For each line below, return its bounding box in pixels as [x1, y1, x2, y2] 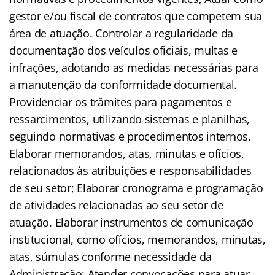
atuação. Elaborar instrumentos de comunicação [9, 214, 254, 230]
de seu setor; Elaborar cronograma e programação [9, 180, 263, 195]
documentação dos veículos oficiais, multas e [9, 42, 238, 58]
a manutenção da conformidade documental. [9, 77, 238, 92]
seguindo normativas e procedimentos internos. [9, 128, 251, 144]
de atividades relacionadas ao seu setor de [9, 197, 223, 212]
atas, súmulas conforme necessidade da [9, 249, 212, 264]
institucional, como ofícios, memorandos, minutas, [9, 231, 266, 247]
